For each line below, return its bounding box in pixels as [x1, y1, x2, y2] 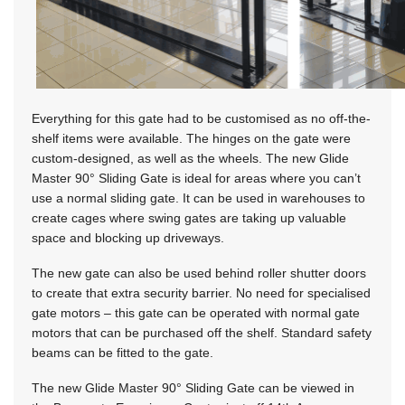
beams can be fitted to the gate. [32, 345, 213, 361]
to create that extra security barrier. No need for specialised [32, 286, 371, 301]
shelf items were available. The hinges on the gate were [32, 131, 351, 146]
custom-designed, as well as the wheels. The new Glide [32, 151, 349, 166]
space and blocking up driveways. [32, 231, 224, 246]
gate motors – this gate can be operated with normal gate [32, 306, 360, 321]
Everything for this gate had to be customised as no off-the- [32, 111, 371, 127]
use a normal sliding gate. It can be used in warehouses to [32, 191, 365, 206]
